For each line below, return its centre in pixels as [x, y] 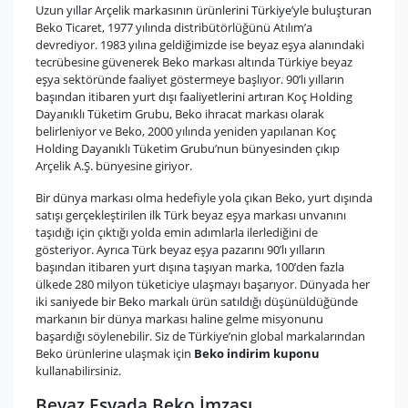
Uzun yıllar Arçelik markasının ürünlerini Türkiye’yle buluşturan [204, 10]
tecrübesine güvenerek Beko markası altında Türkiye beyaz [194, 62]
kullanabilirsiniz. [78, 371]
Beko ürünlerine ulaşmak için [115, 354]
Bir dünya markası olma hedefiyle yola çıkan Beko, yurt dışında [204, 198]
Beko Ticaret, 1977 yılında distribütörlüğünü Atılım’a [174, 28]
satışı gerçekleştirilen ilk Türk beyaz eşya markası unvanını [191, 215]
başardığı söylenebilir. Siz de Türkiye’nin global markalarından [200, 337]
